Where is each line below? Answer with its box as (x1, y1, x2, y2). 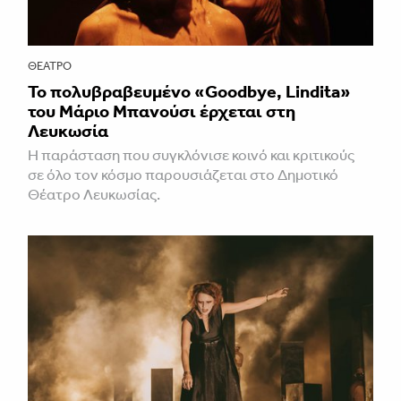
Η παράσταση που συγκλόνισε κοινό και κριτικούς (28, 145, 354, 164)
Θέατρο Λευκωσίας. (28, 184, 160, 203)
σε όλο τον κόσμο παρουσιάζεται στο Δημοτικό (28, 165, 338, 183)
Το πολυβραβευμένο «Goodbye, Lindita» (28, 80, 351, 102)
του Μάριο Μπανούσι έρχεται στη (28, 99, 295, 122)
